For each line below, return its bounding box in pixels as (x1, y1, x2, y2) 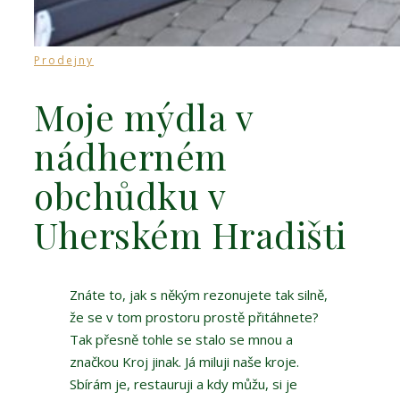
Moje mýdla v (34, 93, 253, 141)
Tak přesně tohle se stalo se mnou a (70, 330, 293, 349)
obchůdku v (34, 171, 225, 220)
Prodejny (34, 53, 94, 68)
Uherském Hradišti (34, 211, 346, 259)
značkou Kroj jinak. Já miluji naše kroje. (70, 353, 299, 371)
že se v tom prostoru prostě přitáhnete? (70, 308, 319, 327)
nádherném (34, 132, 228, 180)
